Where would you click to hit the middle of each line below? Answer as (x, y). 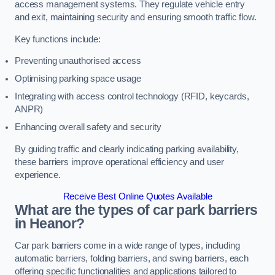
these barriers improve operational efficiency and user (120, 162)
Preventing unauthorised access (78, 61)
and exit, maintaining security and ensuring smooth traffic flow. (136, 17)
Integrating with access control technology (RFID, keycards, (132, 97)
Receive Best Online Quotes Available (137, 197)
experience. (38, 175)
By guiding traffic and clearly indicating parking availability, (127, 149)
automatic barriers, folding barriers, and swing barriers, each (132, 258)
